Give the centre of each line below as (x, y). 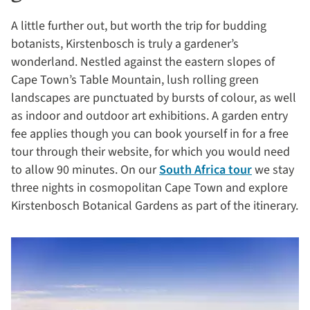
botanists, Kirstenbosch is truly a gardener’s (125, 44)
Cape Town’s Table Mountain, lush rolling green (135, 80)
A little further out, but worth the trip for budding (139, 26)
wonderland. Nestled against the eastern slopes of (143, 62)
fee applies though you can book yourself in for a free (150, 134)
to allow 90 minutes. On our (85, 170)
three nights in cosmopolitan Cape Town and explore (149, 188)
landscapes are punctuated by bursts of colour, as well (154, 98)
